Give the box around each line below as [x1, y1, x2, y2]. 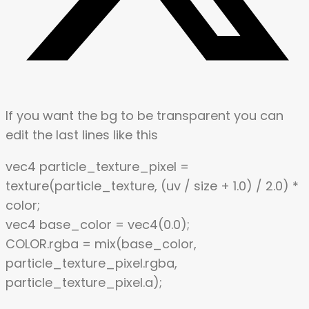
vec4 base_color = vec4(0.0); [6, 215, 190, 233]
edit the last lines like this [6, 126, 158, 143]
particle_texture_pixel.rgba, [6, 254, 177, 272]
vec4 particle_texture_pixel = [6, 157, 189, 175]
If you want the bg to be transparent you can [6, 106, 283, 124]
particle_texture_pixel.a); [6, 273, 162, 291]
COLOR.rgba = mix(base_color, [6, 235, 197, 252]
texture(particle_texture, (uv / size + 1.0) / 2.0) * [6, 177, 299, 195]
